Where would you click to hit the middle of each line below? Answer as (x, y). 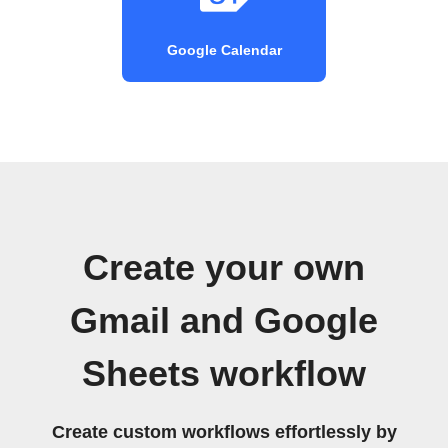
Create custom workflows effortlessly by (224, 431)
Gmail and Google (224, 320)
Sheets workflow (224, 373)
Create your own (224, 267)
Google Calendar (224, 49)
